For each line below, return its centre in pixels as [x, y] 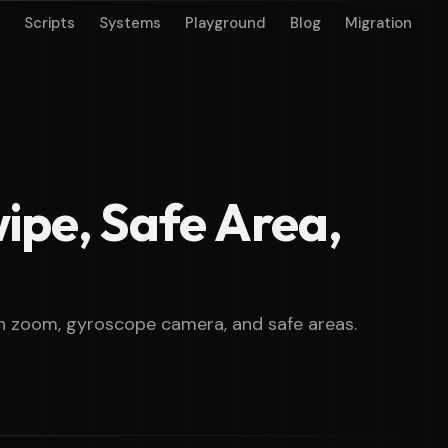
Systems [130, 23]
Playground [225, 23]
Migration [378, 23]
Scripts [49, 23]
